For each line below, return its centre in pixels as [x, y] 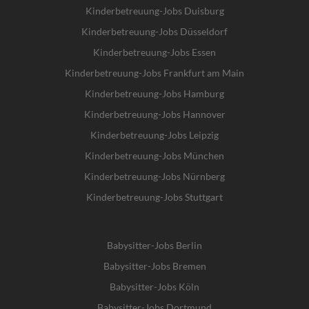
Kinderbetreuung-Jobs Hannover [154, 114]
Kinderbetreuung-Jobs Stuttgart [154, 197]
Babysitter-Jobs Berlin [154, 245]
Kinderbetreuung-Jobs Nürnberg [154, 176]
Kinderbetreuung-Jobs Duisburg [154, 10]
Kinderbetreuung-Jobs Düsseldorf [154, 31]
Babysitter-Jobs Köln [154, 286]
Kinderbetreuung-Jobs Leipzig [154, 134]
